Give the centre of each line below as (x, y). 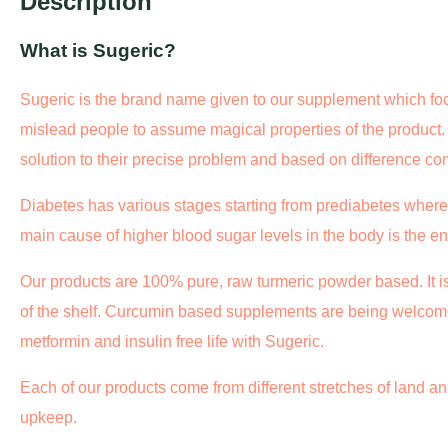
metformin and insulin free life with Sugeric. (172, 342)
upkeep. (48, 418)
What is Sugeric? (98, 51)
